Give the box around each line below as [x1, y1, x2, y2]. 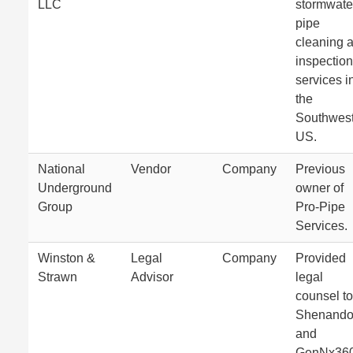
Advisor [131, 270, 173, 284]
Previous [295, 162, 345, 176]
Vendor [131, 162, 171, 176]
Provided [295, 251, 346, 265]
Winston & [38, 251, 95, 265]
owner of [295, 181, 344, 195]
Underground [38, 181, 112, 195]
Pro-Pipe [295, 200, 345, 214]
